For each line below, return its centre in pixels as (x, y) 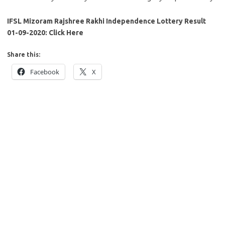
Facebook (45, 72)
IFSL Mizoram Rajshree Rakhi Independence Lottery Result (106, 21)
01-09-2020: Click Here (45, 33)
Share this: (24, 54)
